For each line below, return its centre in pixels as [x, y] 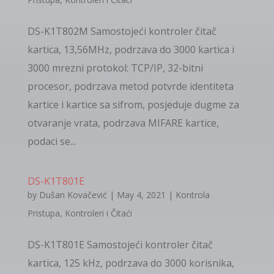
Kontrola [192, 195]
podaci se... [51, 141]
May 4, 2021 [141, 195]
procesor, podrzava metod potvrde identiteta [130, 86]
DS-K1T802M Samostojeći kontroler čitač [122, 31]
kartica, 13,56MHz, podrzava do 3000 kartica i [131, 50]
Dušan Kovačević [73, 195]
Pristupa [43, 213]
